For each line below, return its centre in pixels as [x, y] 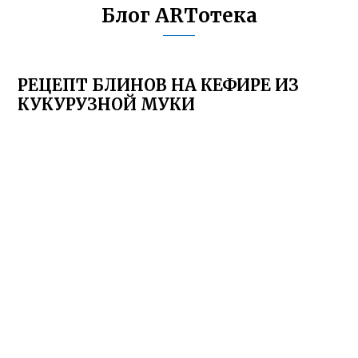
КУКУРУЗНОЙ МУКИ [107, 104]
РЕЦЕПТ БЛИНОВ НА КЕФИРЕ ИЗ [159, 85]
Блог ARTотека [179, 16]
